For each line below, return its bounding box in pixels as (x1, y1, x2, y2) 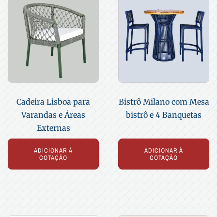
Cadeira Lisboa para (16, 97, 90, 107)
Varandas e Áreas (21, 110, 85, 120)
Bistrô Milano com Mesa (118, 97, 209, 107)
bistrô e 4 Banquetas (126, 110, 201, 120)
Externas (36, 123, 70, 133)
